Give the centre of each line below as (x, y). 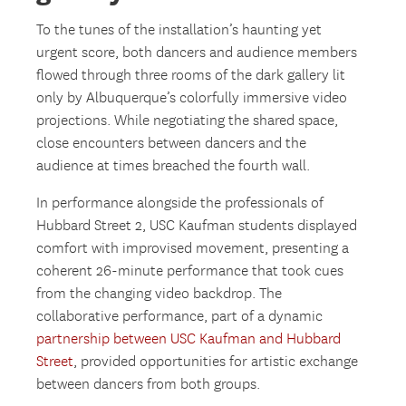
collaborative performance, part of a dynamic (180, 316)
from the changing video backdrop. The (159, 294)
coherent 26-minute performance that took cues (190, 271)
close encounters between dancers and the (172, 143)
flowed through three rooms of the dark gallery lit (191, 75)
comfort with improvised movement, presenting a (193, 248)
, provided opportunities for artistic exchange (216, 362)
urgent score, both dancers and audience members (197, 53)
